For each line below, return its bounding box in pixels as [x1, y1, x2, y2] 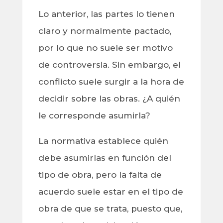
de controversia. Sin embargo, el [38, 60, 181, 70]
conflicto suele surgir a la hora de [38, 77, 184, 87]
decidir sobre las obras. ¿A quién [38, 94, 180, 104]
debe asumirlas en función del [38, 153, 171, 163]
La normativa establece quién [38, 136, 168, 146]
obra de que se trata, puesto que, [38, 204, 182, 214]
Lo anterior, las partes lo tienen [38, 9, 175, 19]
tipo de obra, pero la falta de [38, 170, 162, 180]
